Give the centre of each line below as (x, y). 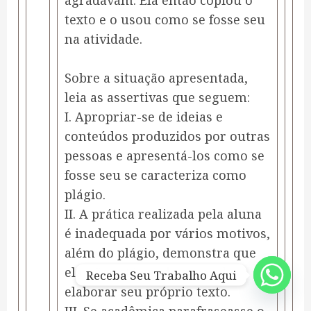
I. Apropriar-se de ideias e (144, 117)
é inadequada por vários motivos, (167, 234)
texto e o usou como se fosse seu (165, 20)
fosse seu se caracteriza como (155, 175)
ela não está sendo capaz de (149, 272)
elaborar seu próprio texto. (148, 292)
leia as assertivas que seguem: (157, 98)
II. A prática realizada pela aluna (163, 214)
